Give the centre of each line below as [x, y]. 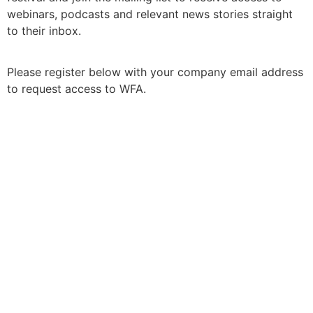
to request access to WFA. [77, 89]
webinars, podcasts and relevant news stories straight [150, 14]
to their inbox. [44, 31]
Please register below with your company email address [155, 72]
